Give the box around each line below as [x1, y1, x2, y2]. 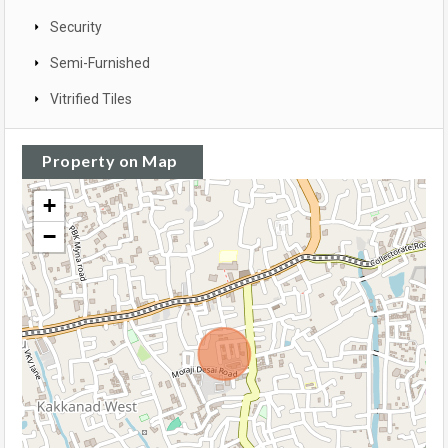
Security [50, 19, 102, 36]
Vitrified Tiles [50, 91, 132, 108]
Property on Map [42, 151, 178, 171]
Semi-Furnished [50, 55, 150, 72]
